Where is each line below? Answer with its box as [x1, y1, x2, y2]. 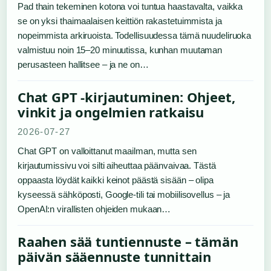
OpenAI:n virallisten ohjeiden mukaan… [18, 204, 171, 214]
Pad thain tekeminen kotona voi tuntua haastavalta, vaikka [18, 1, 243, 11]
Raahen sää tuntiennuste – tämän [18, 232, 238, 250]
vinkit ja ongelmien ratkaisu [18, 103, 204, 121]
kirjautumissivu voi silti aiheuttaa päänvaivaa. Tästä [18, 160, 216, 171]
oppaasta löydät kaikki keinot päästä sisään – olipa [18, 175, 214, 185]
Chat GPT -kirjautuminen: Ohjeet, [18, 88, 235, 106]
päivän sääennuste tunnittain [18, 247, 212, 266]
